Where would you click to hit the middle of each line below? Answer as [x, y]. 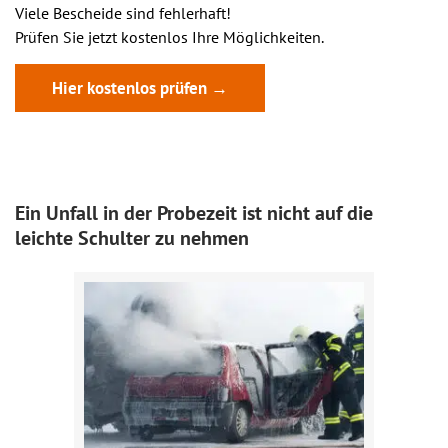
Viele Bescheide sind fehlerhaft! [123, 13]
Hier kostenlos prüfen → [140, 88]
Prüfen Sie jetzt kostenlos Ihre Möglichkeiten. [169, 37]
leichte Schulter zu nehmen [132, 238]
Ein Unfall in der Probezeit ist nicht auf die [194, 213]
